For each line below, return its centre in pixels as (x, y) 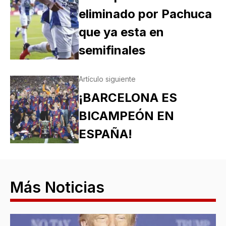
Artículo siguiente (107, 79)
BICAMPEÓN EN (126, 116)
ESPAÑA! (105, 134)
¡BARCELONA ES (128, 98)
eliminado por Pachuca (145, 14)
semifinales (112, 50)
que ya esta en (121, 32)
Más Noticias (57, 187)
